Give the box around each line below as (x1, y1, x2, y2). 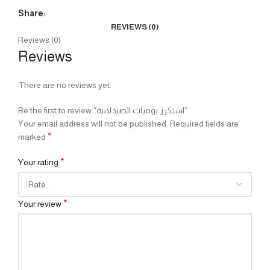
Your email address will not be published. (18, 119, 168, 129)
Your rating (18, 157, 60, 168)
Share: (18, 8, 46, 19)
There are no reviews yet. (18, 80, 111, 90)
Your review (18, 199, 63, 209)
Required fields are (170, 119, 239, 129)
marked (18, 132, 48, 142)
